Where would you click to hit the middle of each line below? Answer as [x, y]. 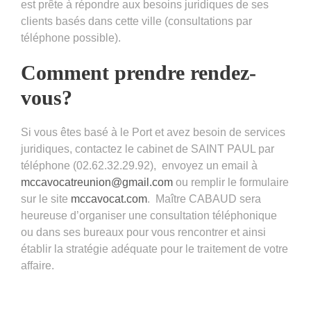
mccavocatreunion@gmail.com [97, 182]
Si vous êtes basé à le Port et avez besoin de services [153, 132]
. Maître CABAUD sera [204, 199]
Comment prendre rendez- [138, 72]
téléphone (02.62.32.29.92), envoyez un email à [139, 165]
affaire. [37, 265]
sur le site [46, 199]
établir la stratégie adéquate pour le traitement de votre [154, 249]
